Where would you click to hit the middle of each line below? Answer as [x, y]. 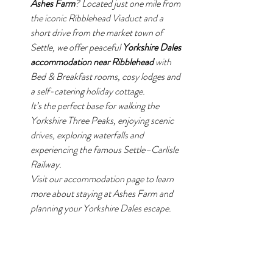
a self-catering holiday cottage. [88, 91]
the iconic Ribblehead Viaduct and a [98, 18]
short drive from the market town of [97, 32]
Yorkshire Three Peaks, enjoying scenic [103, 120]
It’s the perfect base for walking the [96, 105]
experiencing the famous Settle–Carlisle [105, 149]
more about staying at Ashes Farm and [103, 193]
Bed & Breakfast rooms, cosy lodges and [106, 76]
